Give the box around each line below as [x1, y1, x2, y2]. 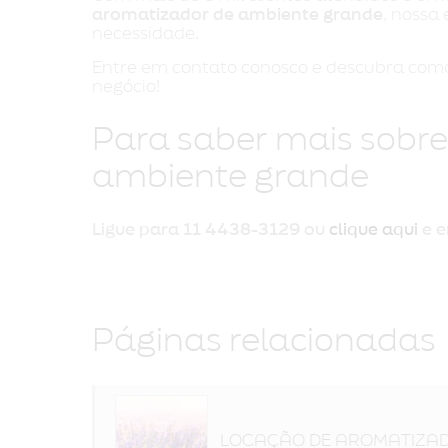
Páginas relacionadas [92, 325, 436, 357]
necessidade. [92, 25, 199, 42]
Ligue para [92, 221, 183, 238]
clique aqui [329, 221, 418, 238]
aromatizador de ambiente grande [92, 6, 383, 23]
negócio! [92, 78, 160, 95]
